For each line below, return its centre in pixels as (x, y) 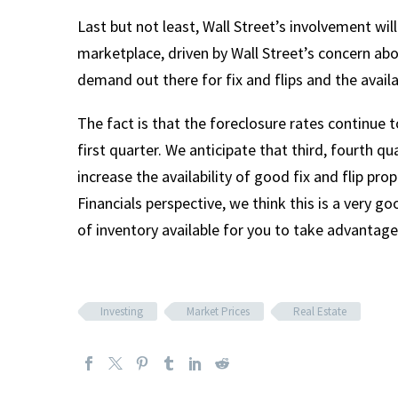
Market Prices (218, 312)
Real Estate (320, 312)
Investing (122, 312)
